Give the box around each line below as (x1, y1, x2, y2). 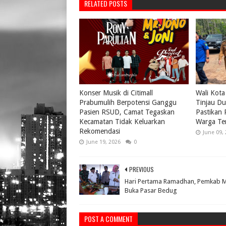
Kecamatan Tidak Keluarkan (79, 117, 165, 126)
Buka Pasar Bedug (125, 186, 177, 194)
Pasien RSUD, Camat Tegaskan (79, 107, 175, 116)
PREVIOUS (129, 164, 154, 174)
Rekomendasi (79, 127, 120, 135)
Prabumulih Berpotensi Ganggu (79, 98, 177, 106)
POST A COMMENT (84, 213, 133, 224)
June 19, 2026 (86, 138, 121, 145)
